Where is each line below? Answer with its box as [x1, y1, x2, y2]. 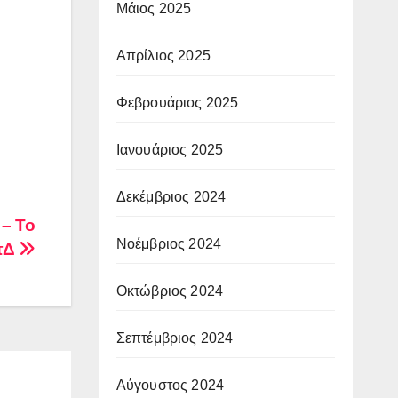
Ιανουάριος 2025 [115, 141, 224, 157]
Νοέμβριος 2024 [115, 235, 222, 251]
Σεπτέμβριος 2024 [115, 330, 234, 346]
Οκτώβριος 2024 [115, 283, 224, 298]
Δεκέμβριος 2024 [115, 188, 227, 204]
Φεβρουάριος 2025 [115, 94, 239, 110]
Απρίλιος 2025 [115, 47, 211, 63]
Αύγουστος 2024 [115, 377, 225, 393]
